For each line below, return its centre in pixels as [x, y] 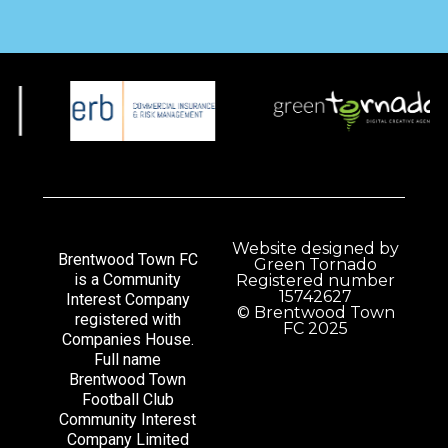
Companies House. [127, 339]
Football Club [127, 399]
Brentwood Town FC [127, 259]
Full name [128, 359]
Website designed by [316, 248]
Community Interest [128, 419]
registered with [127, 319]
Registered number [316, 280]
